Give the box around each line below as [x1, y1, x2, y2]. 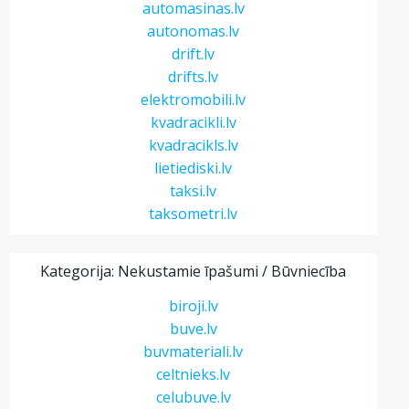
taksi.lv [170, 181, 217, 201]
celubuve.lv [155, 387, 231, 407]
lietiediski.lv [154, 158, 233, 178]
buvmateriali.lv [143, 341, 244, 362]
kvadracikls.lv [148, 135, 238, 155]
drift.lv [172, 44, 215, 64]
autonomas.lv [147, 21, 240, 41]
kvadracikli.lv [150, 112, 236, 132]
